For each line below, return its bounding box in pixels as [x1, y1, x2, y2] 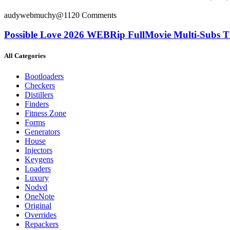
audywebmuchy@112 [4, 10, 75, 20]
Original [25, 201, 51, 210]
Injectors [25, 145, 52, 155]
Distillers [25, 90, 53, 99]
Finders [25, 99, 49, 108]
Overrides [25, 210, 56, 219]
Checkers [25, 81, 55, 90]
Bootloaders [25, 71, 64, 81]
